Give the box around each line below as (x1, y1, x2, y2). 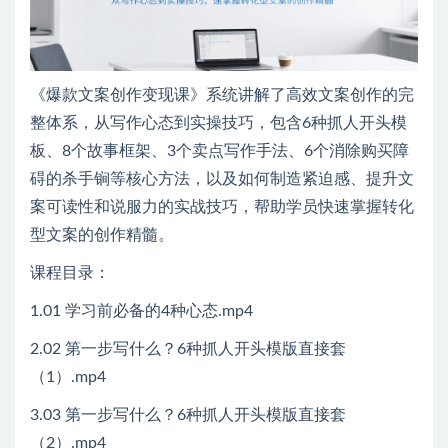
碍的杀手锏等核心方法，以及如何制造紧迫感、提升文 (30, 170, 414, 187)
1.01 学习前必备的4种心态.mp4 (30, 302, 253, 319)
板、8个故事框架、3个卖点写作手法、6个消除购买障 (30, 142, 409, 159)
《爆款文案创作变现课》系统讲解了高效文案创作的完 (30, 86, 414, 103)
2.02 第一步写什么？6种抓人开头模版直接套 (30, 340, 346, 357)
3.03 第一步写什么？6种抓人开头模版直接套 (30, 406, 346, 423)
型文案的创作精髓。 (30, 226, 174, 243)
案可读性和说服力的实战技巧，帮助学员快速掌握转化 (30, 198, 414, 215)
